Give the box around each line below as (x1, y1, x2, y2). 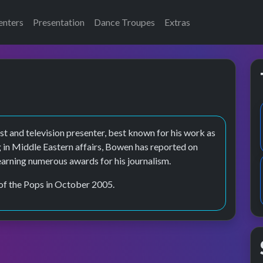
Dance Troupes (94, 16, 155, 28)
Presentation (33, 16, 85, 28)
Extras (164, 16, 190, 28)
